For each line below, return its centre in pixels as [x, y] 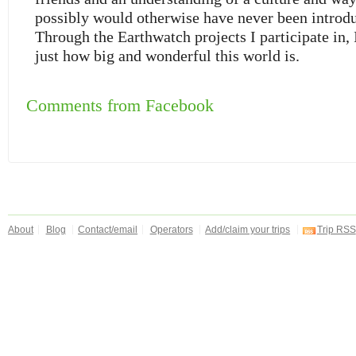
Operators [171, 229]
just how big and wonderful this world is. [167, 56]
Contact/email [108, 229]
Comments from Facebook [120, 105]
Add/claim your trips [248, 229]
